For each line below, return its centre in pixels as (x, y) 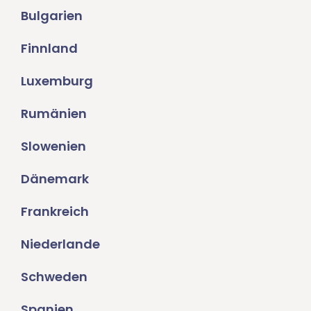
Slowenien (53, 146)
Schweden (54, 276)
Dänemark (55, 178)
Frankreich (55, 211)
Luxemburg (57, 81)
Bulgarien (52, 15)
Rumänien (54, 113)
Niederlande (60, 244)
